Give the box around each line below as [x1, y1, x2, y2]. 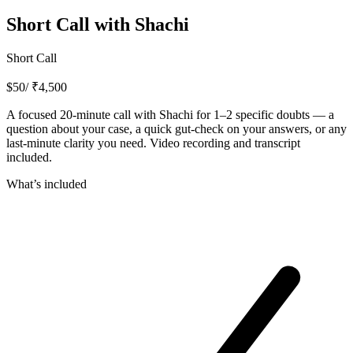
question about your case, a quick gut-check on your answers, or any [6, 122, 347, 136]
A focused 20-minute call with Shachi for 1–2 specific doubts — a [6, 108, 334, 122]
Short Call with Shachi [6, 14, 189, 35]
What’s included [6, 177, 87, 191]
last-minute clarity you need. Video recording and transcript [6, 136, 300, 150]
